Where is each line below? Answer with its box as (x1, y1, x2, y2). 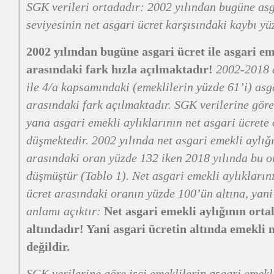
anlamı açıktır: (26, 204, 104, 218)
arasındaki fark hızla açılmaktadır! (26, 62, 216, 76)
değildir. (26, 240, 70, 253)
